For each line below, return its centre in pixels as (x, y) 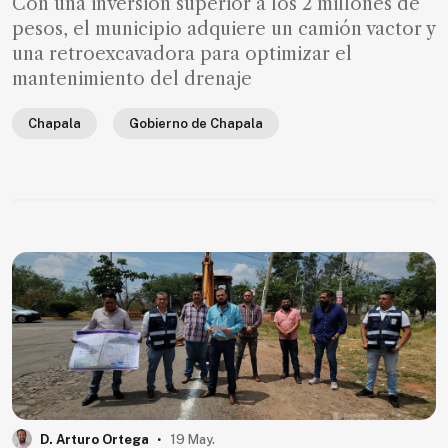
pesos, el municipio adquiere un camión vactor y (223, 29)
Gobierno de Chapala (196, 124)
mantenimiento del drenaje (132, 79)
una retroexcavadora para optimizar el (182, 54)
